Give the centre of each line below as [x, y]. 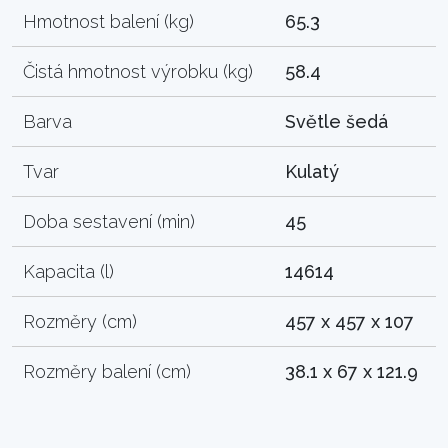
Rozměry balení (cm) [107, 371]
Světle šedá [337, 121]
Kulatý [312, 171]
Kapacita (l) [69, 271]
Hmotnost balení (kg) [109, 21]
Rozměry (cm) [80, 321]
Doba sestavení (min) [109, 221]
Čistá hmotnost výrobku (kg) [138, 71]
